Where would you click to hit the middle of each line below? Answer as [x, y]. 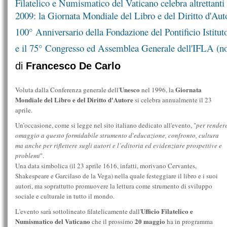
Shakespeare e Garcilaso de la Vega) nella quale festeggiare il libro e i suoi [117, 176]
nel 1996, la [158, 90]
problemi [28, 156]
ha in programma [189, 221]
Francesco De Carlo [73, 66]
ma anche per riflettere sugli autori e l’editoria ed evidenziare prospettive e [119, 145]
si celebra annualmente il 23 [173, 100]
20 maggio [150, 221]
